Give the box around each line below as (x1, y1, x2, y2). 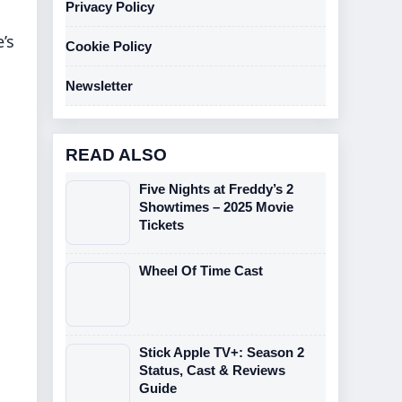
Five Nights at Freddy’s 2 (139, 181, 293, 197)
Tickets (139, 217, 184, 232)
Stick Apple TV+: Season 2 (139, 345, 304, 360)
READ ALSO (66, 145, 167, 164)
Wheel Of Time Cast (139, 263, 263, 278)
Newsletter (66, 78, 133, 93)
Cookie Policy (66, 39, 152, 54)
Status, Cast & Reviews (139, 363, 285, 378)
